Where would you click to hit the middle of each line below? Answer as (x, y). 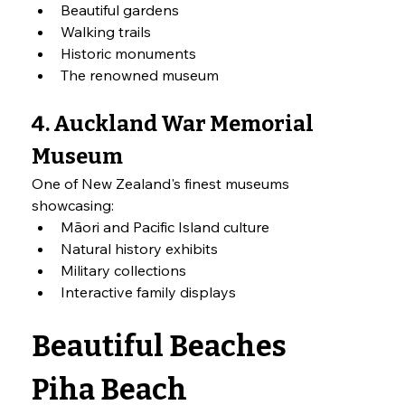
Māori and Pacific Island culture (165, 227)
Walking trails (106, 32)
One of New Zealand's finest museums (163, 184)
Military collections (124, 271)
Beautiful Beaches (160, 347)
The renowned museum (140, 75)
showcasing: (73, 206)
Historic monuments (129, 54)
